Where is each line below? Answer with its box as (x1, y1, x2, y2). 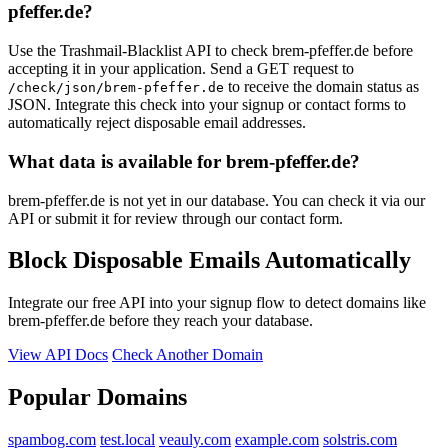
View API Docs (8, 346, 108, 364)
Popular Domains (8, 384, 187, 411)
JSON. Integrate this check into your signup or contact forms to (8, 96, 406, 114)
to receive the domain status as (224, 78, 419, 96)
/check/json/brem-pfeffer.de (8, 80, 224, 96)
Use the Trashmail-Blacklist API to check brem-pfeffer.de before (8, 42, 413, 60)
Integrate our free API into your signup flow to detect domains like (8, 294, 426, 312)
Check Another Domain (112, 346, 263, 364)
